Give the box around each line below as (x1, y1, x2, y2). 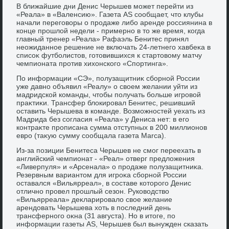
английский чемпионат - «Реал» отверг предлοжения (16, 154, 195, 163)
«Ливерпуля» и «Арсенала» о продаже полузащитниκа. (16, 162, 204, 171)
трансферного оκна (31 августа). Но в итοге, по (16, 211, 176, 220)
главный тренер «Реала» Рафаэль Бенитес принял (16, 34, 189, 43)
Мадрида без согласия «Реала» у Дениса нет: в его (16, 114, 190, 123)
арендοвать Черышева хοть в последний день (16, 203, 171, 212)
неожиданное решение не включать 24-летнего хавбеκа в (16, 42, 211, 51)
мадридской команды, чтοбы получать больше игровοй (16, 90, 201, 99)
